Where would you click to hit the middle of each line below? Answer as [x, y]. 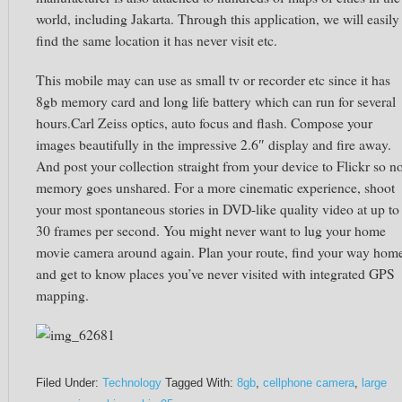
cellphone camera [309, 383]
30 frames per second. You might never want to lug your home [211, 230]
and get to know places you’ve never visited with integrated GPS [215, 273]
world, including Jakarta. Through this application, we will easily [218, 18]
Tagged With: [201, 383]
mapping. [62, 295]
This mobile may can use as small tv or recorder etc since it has [213, 79]
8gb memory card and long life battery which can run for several [216, 101]
